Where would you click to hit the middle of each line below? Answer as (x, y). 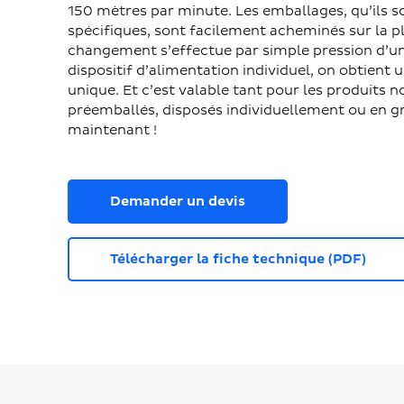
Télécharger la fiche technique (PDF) (238, 259)
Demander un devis (178, 201)
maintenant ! (112, 130)
